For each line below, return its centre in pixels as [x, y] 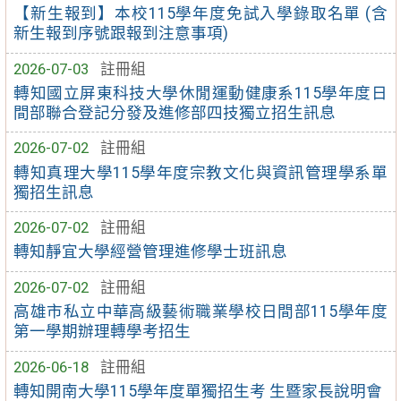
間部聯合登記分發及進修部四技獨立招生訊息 [175, 112]
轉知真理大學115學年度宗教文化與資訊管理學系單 [200, 172]
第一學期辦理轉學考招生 [102, 332]
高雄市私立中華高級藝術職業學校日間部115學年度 [200, 312]
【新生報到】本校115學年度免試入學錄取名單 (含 [200, 14]
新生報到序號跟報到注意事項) [121, 34]
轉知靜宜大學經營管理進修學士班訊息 [151, 252]
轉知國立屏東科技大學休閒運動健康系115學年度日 [200, 93]
